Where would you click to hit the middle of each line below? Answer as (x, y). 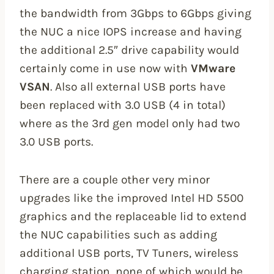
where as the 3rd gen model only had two (130, 124)
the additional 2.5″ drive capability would (129, 50)
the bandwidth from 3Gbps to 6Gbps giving (135, 13)
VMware (213, 68)
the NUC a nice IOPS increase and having (131, 32)
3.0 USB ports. (56, 142)
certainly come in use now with (105, 68)
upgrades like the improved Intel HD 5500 (131, 198)
